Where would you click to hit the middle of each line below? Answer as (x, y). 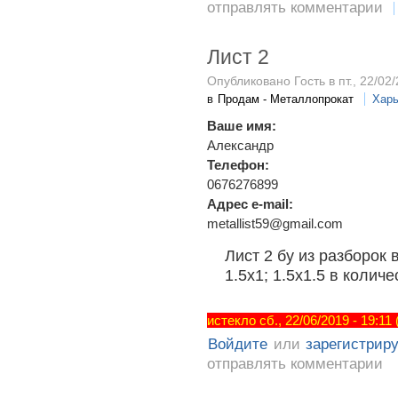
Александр (240, 145)
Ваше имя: (243, 125)
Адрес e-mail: (252, 203)
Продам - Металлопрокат (286, 99)
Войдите (238, 345)
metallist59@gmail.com (275, 223)
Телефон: (240, 164)
